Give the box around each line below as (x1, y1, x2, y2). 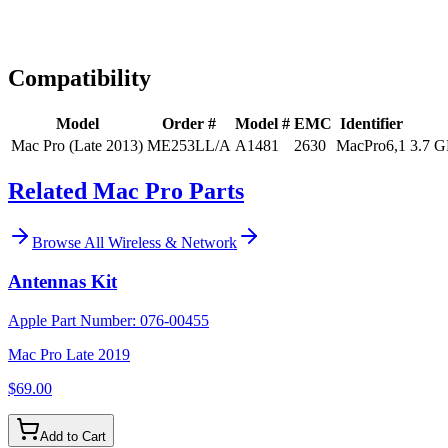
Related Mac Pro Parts (8, 177, 244, 204)
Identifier (339, 114, 403, 132)
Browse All (32, 234, 108, 252)
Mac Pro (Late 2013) (11, 136, 143, 154)
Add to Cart (40, 428, 106, 444)
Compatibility (8, 64, 151, 91)
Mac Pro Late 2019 (8, 345, 130, 363)
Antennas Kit (8, 271, 117, 293)
